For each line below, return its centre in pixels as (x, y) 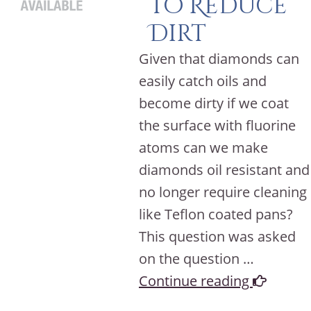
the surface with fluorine (217, 125)
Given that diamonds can (219, 59)
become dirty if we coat (214, 103)
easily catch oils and (203, 81)
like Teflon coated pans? (216, 214)
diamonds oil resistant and (224, 170)
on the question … (196, 259)
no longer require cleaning (223, 192)
